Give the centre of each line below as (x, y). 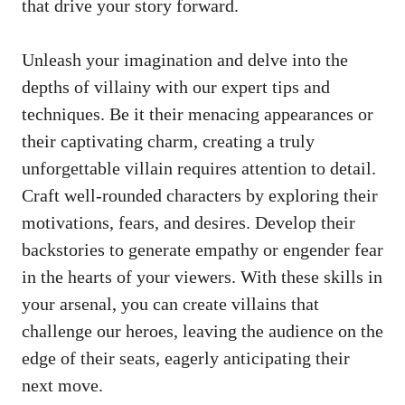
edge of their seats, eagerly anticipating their (186, 358)
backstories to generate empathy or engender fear (202, 250)
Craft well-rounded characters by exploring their (200, 196)
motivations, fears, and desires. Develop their (188, 223)
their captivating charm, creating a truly (168, 141)
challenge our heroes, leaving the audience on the (202, 331)
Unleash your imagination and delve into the (185, 60)
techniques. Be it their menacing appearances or (198, 114)
